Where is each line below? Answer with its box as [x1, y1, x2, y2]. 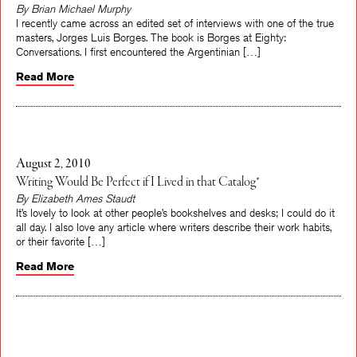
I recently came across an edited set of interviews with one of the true [16, 16, 334, 30]
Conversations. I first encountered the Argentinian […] [16, 45, 261, 59]
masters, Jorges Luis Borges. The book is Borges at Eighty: [16, 30, 286, 45]
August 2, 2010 [16, 155, 91, 173]
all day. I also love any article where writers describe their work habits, [16, 220, 331, 234]
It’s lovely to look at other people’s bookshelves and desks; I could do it [16, 206, 335, 220]
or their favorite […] [16, 234, 105, 249]
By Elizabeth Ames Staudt [16, 191, 135, 206]
